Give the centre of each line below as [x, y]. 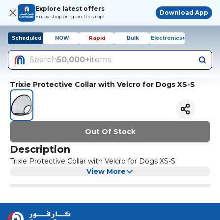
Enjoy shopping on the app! [70, 16]
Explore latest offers [70, 9]
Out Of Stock [110, 131]
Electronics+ [168, 38]
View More [106, 171]
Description [40, 149]
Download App [184, 13]
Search [43, 60]
